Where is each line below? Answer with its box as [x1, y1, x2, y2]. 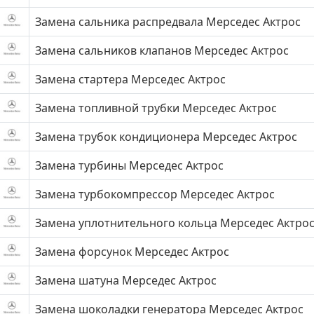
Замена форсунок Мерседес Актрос [35, 244, 229, 259]
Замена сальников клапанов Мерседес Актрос [35, 43, 289, 58]
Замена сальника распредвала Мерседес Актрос [35, 14, 301, 29]
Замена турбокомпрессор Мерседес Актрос [35, 186, 275, 202]
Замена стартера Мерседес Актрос [35, 71, 226, 87]
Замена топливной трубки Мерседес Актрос [35, 100, 277, 116]
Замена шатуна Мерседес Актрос [35, 273, 217, 288]
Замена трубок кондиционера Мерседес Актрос [35, 129, 297, 144]
